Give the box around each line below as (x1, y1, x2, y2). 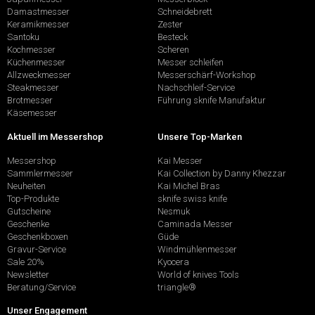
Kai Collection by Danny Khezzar (157, 167, 286, 179)
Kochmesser (7, 44, 56, 56)
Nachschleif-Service (157, 82, 235, 94)
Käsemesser (7, 108, 57, 119)
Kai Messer (157, 155, 202, 166)
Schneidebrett (157, 6, 212, 18)
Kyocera (157, 256, 189, 267)
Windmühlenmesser (157, 243, 237, 255)
